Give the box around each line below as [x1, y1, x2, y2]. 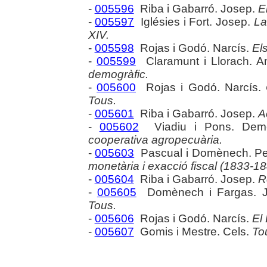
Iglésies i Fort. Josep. [134, 15, 254, 28]
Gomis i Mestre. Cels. [133, 225, 252, 238]
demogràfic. [88, 68, 148, 80]
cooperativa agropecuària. [88, 133, 222, 146]
